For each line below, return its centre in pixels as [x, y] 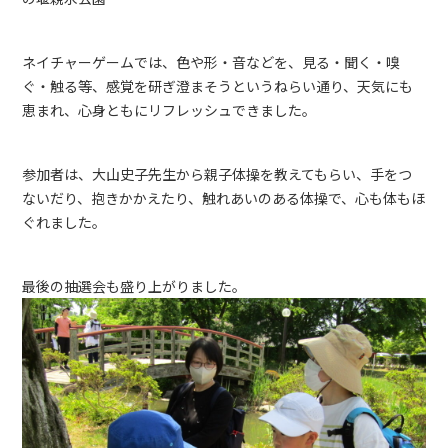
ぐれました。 [64, 221]
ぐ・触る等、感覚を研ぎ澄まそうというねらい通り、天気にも [218, 85]
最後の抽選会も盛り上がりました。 [134, 285]
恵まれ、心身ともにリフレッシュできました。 [169, 109]
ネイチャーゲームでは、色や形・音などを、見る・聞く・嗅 [211, 61]
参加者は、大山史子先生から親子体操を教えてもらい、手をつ [217, 173]
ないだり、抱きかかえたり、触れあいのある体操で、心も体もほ [224, 197]
